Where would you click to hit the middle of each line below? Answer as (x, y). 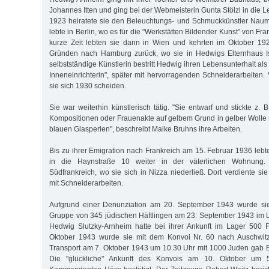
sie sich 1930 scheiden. (88, 86)
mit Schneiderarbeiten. (86, 183)
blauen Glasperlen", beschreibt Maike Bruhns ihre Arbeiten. (146, 129)
